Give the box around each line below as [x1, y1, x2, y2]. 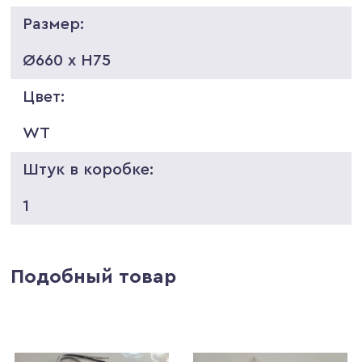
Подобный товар [11, 267, 177, 287]
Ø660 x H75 [23, 52, 112, 69]
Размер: [23, 15, 85, 32]
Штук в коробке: [23, 161, 154, 178]
